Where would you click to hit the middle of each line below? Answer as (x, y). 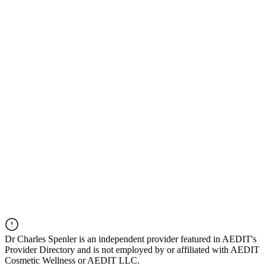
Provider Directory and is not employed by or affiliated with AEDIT (132, 250)
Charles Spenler (47, 239)
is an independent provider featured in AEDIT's (167, 239)
